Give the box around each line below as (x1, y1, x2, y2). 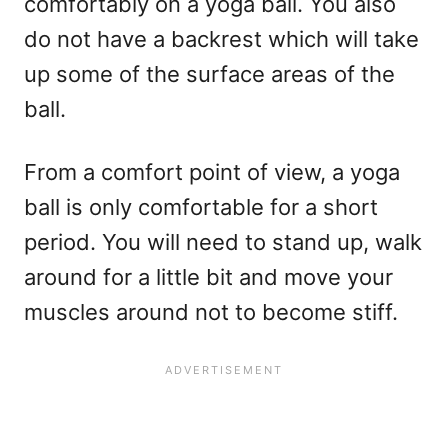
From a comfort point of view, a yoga (24, 159, 400, 186)
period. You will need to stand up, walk (24, 229, 422, 256)
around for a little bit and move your (24, 264, 393, 291)
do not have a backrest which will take (24, 26, 419, 53)
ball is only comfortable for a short (24, 194, 378, 221)
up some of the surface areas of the (24, 61, 395, 88)
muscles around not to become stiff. (24, 299, 398, 326)
